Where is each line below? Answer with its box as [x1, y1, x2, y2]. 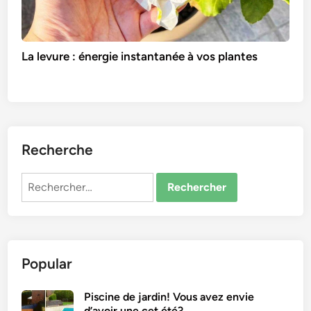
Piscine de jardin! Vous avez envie [84, 289, 255, 303]
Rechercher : [21, 173, 85, 187]
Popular [22, 254, 73, 272]
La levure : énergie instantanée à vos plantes [22, 49, 258, 63]
